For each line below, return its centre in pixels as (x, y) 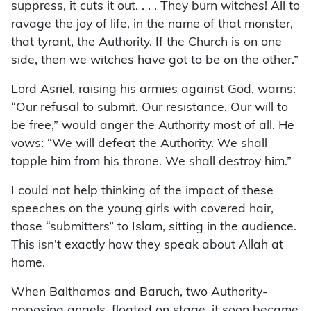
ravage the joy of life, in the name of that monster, (152, 25)
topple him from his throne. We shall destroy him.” (151, 162)
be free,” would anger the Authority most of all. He (153, 126)
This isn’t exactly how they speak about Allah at (147, 246)
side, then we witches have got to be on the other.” (155, 61)
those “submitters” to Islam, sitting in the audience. (154, 228)
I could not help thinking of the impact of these (142, 192)
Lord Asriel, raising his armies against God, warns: (153, 90)
